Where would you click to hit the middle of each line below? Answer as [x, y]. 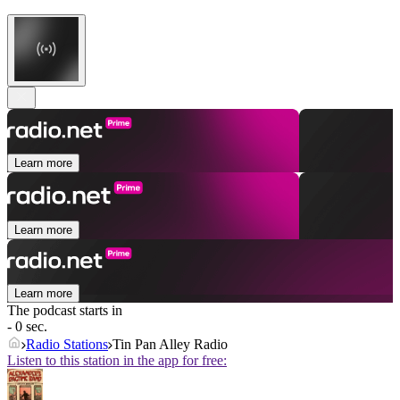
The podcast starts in [65, 311]
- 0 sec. [27, 327]
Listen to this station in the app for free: [117, 361]
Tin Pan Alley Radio [170, 345]
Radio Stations [67, 345]
